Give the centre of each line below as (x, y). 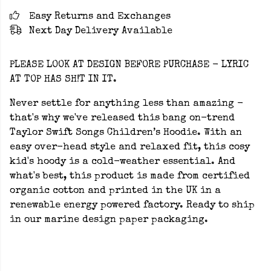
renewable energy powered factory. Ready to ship (132, 206)
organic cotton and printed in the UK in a (115, 191)
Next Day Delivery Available (101, 31)
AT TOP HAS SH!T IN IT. (63, 80)
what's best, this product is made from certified (130, 177)
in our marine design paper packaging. (109, 220)
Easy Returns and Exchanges (100, 17)
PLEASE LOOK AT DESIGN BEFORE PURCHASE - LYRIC (129, 65)
